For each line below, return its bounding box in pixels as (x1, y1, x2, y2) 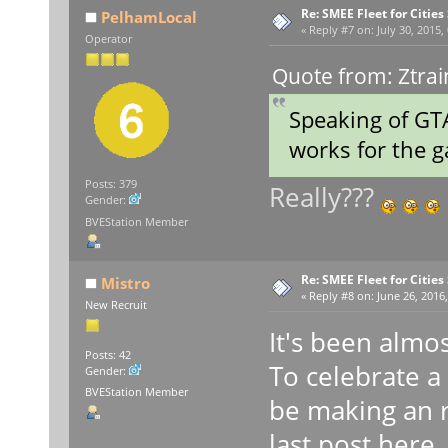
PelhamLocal (101, 6, 198, 27)
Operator (84, 31, 132, 46)
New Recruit (84, 297, 147, 312)
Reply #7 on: (308, 22, 374, 37)
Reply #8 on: (308, 288, 374, 303)
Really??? (268, 178, 381, 215)
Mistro (101, 272, 151, 293)
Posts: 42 (84, 348, 131, 363)
